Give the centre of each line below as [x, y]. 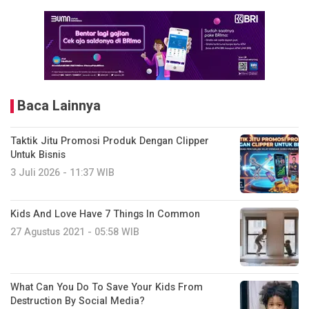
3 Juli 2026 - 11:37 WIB [62, 173]
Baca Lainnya [59, 106]
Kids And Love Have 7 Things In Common [105, 215]
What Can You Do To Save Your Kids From [107, 288]
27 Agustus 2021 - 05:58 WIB [75, 232]
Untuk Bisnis [38, 155]
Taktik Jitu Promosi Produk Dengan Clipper [110, 141]
